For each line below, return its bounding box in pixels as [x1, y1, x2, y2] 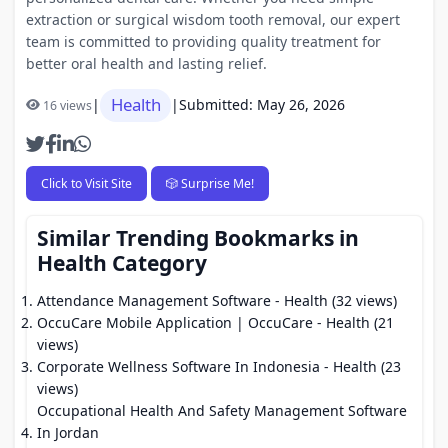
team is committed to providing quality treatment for [25, 31, 381, 51]
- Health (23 [320, 357, 401, 376]
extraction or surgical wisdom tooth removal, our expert [25, 9, 400, 29]
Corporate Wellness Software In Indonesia [37, 357, 320, 376]
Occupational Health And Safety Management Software [37, 401, 407, 420]
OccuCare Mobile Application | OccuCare [37, 313, 313, 332]
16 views [43, 96, 92, 114]
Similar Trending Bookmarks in [37, 224, 359, 252]
